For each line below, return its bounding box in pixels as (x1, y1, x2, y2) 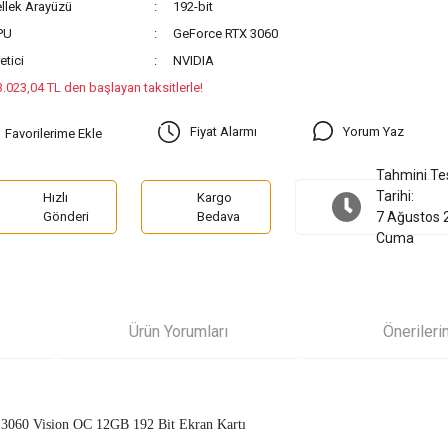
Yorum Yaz (342, 123, 404, 139)
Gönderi (43, 209, 89, 225)
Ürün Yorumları (128, 322, 228, 342)
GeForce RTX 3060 (173, 26, 279, 42)
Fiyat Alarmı (189, 124, 257, 140)
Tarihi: (376, 188, 415, 205)
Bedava (197, 209, 240, 225)
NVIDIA (173, 53, 215, 69)
